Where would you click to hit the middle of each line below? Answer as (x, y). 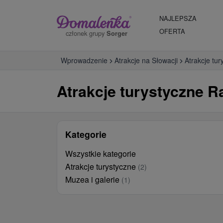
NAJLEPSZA (178, 18)
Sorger (117, 33)
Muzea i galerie (93, 179)
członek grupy (86, 33)
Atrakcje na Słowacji (146, 60)
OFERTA (172, 31)
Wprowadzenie (84, 60)
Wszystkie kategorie (101, 154)
